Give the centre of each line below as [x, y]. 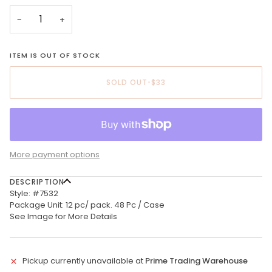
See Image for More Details [63, 217]
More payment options [55, 155]
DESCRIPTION [37, 182]
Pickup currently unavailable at [84, 261]
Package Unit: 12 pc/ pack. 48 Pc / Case [87, 205]
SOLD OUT [127, 83]
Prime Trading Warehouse [196, 261]
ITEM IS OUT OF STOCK [55, 56]
